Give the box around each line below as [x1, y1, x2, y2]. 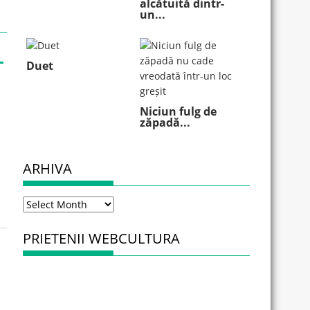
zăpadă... [140, 115, 191, 131]
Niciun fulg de [140, 104, 217, 120]
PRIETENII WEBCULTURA [23, 229, 181, 248]
